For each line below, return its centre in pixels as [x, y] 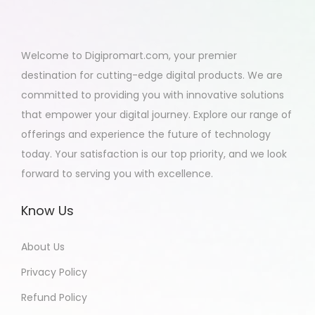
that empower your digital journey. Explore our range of [156, 115]
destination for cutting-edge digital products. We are [152, 75]
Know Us [47, 211]
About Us [43, 247]
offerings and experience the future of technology [146, 134]
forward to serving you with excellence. [117, 174]
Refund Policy [54, 297]
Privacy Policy [54, 272]
